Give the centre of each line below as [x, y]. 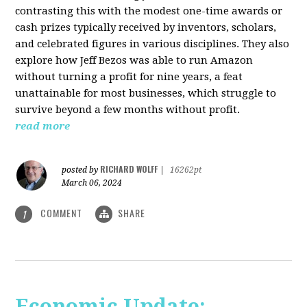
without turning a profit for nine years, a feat [129, 76]
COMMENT [62, 212]
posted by [81, 170]
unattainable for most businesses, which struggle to [146, 93]
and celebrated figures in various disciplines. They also [152, 44]
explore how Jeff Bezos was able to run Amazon [134, 60]
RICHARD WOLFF [129, 169]
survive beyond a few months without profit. [128, 109]
